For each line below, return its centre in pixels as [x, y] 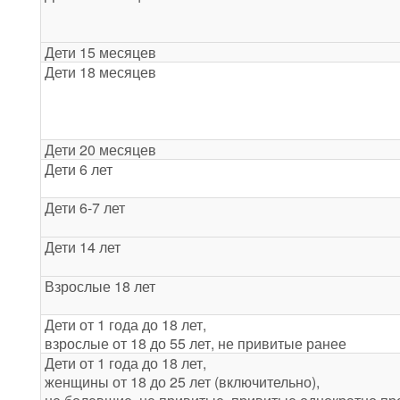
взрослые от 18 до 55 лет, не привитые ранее [196, 344]
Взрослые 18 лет [100, 287]
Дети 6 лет [79, 170]
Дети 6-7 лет [85, 208]
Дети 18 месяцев [100, 72]
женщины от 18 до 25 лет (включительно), [182, 382]
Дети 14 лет [83, 247]
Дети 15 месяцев [100, 53]
